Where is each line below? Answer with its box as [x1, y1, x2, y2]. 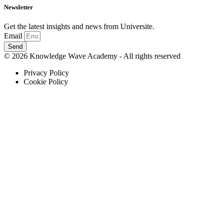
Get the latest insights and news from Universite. [4, 22, 154, 31]
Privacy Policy [24, 69, 69, 77]
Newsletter [4, 3, 33, 11]
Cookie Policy [24, 77, 68, 86]
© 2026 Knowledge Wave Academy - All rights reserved [4, 52, 181, 61]
